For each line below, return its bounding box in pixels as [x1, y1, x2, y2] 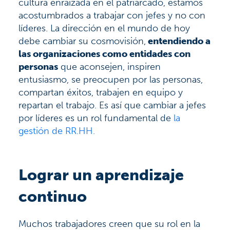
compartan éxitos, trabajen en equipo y [18, 87, 183, 99]
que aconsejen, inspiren [58, 61, 161, 73]
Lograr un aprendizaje [18, 166, 184, 185]
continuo [18, 187, 87, 206]
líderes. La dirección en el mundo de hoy [18, 23, 190, 34]
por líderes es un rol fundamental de [18, 112, 174, 124]
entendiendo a [146, 35, 210, 47]
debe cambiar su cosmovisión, [18, 35, 146, 47]
